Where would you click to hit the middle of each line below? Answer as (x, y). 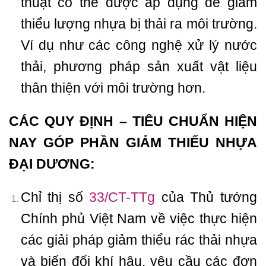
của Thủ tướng (206, 197)
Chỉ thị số (55, 197)
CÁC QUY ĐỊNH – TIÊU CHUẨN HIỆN (133, 121)
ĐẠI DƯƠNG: (52, 164)
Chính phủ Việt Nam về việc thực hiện (139, 218)
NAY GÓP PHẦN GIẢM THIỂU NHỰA (133, 143)
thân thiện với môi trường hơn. (113, 88)
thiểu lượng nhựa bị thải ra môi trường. (139, 24)
